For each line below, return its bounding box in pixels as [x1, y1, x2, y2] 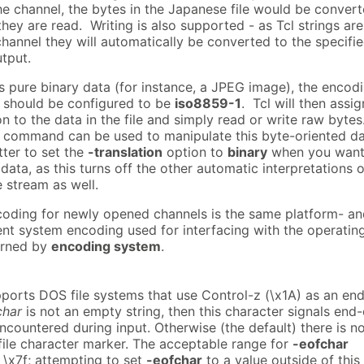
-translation [88, 143, 162, 160]
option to [162, 143, 227, 160]
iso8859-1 [175, 94, 241, 111]
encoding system [51, 237, 161, 254]
